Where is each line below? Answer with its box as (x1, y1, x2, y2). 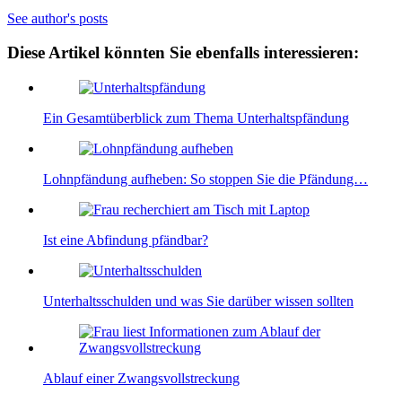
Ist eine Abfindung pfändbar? (43, 232, 208, 249)
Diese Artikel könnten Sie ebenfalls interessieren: (7, 43, 359, 63)
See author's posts (7, 10, 108, 26)
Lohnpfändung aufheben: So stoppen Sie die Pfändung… (43, 171, 368, 188)
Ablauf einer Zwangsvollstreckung (43, 371, 240, 387)
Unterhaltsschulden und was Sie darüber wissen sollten (43, 293, 354, 310)
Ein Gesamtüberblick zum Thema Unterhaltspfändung (43, 110, 349, 127)
